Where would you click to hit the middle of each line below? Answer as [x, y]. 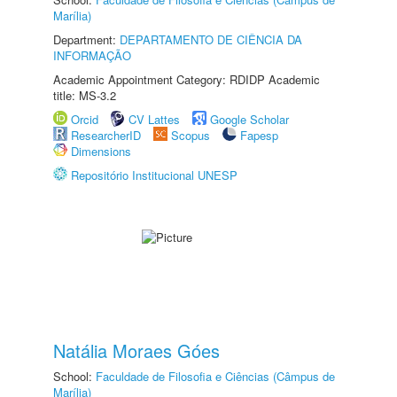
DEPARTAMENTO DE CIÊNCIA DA [211, 39]
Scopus [191, 135]
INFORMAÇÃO [92, 55]
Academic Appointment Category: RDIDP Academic [187, 79]
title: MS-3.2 [85, 95]
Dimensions [101, 151]
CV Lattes [154, 119]
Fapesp [259, 135]
